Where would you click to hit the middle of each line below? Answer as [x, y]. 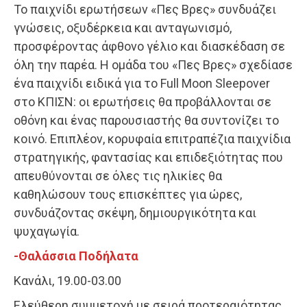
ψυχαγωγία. [47, 232]
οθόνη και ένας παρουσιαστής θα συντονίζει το [146, 121]
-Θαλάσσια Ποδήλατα [76, 256]
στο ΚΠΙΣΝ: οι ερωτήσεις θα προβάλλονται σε [143, 102]
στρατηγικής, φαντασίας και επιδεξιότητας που [148, 158]
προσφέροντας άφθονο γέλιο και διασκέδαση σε [149, 47]
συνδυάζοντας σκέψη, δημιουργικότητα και [135, 213]
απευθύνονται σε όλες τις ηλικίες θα [118, 176]
